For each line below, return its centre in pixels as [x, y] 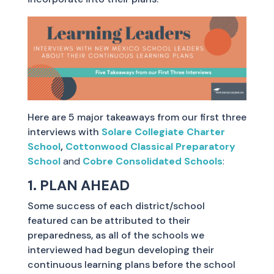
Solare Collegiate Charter [163, 131]
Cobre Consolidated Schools [152, 161]
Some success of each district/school [116, 206]
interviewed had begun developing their [120, 250]
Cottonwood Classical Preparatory [150, 146]
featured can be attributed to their [109, 220]
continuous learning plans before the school [131, 264]
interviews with [64, 131]
